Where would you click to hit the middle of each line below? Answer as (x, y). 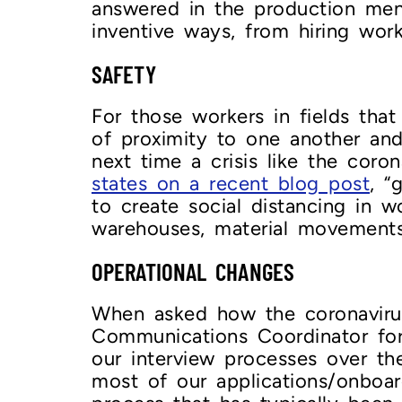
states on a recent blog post (231, 183)
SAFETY (124, 73)
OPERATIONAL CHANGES (193, 271)
